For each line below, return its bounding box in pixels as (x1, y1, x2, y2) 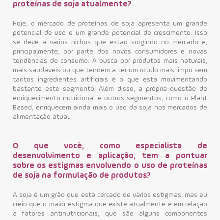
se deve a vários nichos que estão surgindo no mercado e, (13, 39, 207, 46)
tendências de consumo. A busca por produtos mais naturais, (13, 57, 207, 64)
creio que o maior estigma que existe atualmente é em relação (13, 201, 207, 208)
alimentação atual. (13, 113, 70, 120)
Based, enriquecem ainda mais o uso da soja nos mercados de (13, 104, 207, 111)
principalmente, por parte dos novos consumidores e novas (13, 48, 207, 55)
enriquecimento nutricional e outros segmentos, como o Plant (13, 95, 207, 102)
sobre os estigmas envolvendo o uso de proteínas (13, 162, 207, 170)
